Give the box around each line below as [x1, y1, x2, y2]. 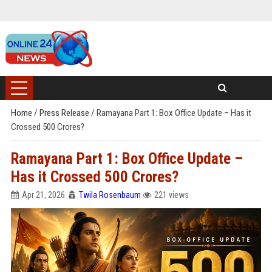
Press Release [39, 107, 91, 118]
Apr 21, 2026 [21, 190, 65, 200]
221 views [154, 190, 189, 200]
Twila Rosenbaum [78, 190, 141, 200]
